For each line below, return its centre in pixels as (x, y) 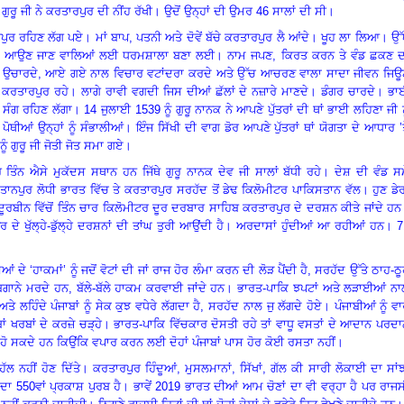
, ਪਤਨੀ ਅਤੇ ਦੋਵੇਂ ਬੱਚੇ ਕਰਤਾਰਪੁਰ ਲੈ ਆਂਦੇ (219, 37)
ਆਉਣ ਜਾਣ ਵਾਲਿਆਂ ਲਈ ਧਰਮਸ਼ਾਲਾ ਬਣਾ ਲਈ (110, 55)
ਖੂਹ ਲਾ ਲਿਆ (350, 37)
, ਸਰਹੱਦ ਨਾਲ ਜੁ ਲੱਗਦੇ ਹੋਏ (261, 306)
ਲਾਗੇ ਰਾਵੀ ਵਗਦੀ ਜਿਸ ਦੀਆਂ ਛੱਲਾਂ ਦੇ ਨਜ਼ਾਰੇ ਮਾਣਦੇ (195, 91)
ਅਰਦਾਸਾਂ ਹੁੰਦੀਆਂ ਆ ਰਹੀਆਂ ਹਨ (310, 225)
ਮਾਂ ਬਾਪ (112, 37)
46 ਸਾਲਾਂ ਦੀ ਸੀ (291, 11)
